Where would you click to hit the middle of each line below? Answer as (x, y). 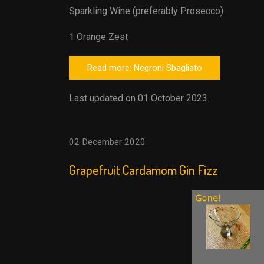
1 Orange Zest (98, 37)
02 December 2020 (107, 142)
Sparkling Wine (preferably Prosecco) (146, 11)
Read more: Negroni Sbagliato (145, 68)
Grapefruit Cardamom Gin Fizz (143, 170)
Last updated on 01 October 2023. (139, 98)
